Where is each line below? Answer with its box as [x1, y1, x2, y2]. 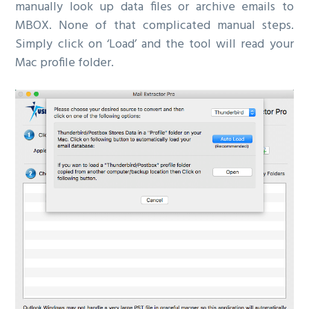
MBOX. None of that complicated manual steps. [15, 15, 294, 36]
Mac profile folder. [15, 52, 114, 73]
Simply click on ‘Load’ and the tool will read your [15, 34, 294, 54]
